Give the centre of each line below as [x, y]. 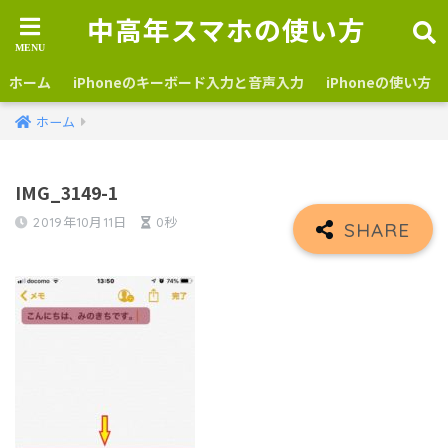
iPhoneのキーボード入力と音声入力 [188, 82]
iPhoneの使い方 [378, 82]
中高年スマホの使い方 [226, 31]
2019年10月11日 [80, 222]
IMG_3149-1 [66, 192]
